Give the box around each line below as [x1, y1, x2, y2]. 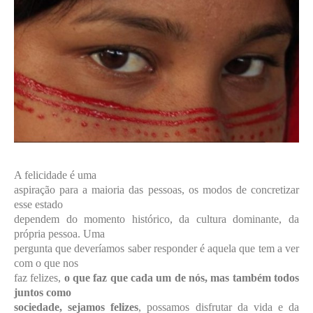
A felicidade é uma [14, 168, 96, 181]
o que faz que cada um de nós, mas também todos [64, 271, 300, 284]
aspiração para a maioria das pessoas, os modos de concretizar [14, 183, 299, 196]
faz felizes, [14, 271, 64, 284]
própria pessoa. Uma [14, 227, 105, 240]
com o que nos [14, 256, 78, 269]
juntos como [14, 286, 71, 298]
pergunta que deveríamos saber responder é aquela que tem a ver [14, 242, 299, 254]
